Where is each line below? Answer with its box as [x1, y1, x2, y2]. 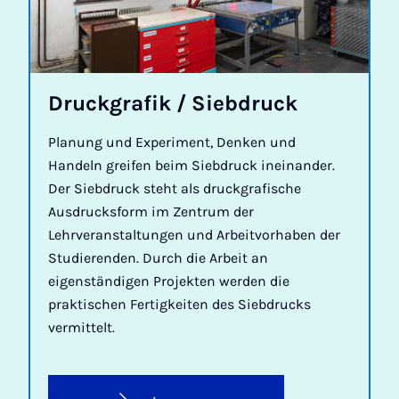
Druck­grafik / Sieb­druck [48, 90, 297, 116]
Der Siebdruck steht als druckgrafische [48, 179, 301, 197]
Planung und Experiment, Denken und [48, 133, 296, 151]
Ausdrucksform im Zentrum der [48, 202, 254, 220]
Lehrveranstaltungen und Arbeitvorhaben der [48, 225, 340, 243]
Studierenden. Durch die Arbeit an [48, 248, 268, 266]
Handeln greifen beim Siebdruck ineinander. [48, 156, 335, 174]
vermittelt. [48, 318, 115, 336]
